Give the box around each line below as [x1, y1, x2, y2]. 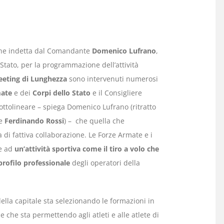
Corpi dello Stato [32, 88, 90, 98]
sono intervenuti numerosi [66, 74, 158, 84]
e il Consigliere [90, 88, 142, 98]
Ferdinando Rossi [4, 116, 64, 126]
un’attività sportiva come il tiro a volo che [14, 144, 159, 154]
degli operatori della [69, 158, 140, 168]
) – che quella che [63, 116, 124, 126]
